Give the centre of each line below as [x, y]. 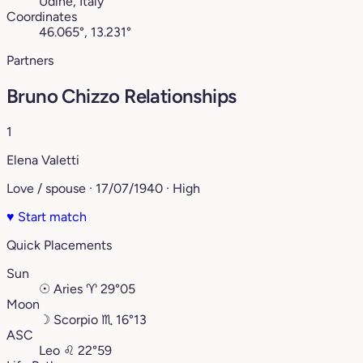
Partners [30, 61]
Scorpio [76, 320]
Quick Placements [59, 246]
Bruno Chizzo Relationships [122, 96]
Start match [51, 217]
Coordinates [42, 17]
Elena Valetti [43, 160]
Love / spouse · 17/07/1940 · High [103, 189]
